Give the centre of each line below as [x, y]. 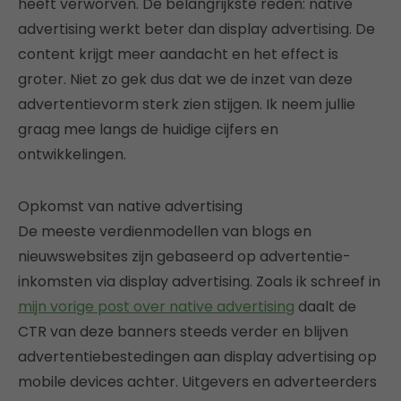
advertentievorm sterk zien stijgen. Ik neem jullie [187, 104]
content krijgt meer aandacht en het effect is [178, 54]
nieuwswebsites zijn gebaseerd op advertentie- [184, 256]
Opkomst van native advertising [130, 206]
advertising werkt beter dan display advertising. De [196, 29]
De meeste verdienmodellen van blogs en [165, 231]
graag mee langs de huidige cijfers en [148, 129]
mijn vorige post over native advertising [156, 306]
